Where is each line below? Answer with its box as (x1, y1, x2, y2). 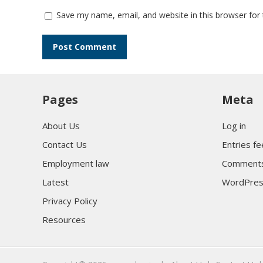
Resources (42, 214, 86, 226)
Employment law (42, 157, 109, 170)
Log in (222, 120, 246, 132)
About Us (42, 120, 80, 132)
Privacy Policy (42, 195, 97, 207)
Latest (42, 176, 69, 188)
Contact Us (42, 139, 87, 151)
